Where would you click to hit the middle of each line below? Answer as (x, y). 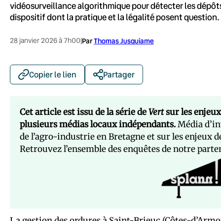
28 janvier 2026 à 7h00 (45, 40)
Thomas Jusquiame (124, 40)
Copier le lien (53, 74)
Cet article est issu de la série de (84, 112)
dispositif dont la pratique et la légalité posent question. (115, 17)
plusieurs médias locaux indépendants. (98, 124)
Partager (119, 74)
